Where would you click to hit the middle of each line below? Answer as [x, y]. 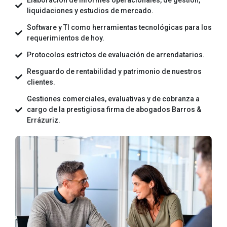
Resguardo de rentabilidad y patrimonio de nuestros [114, 72]
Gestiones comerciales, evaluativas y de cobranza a [113, 99]
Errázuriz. [43, 120]
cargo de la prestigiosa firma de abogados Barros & [114, 110]
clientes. [41, 82]
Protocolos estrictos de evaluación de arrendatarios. [116, 55]
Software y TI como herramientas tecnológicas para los [119, 28]
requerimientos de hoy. [65, 38]
